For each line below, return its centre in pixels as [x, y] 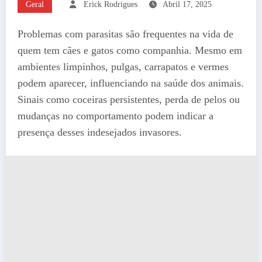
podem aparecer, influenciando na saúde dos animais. [131, 83]
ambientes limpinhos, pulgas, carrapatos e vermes [123, 67]
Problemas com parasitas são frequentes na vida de [125, 34]
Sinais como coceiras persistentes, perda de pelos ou [129, 99]
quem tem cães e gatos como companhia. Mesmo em [130, 50]
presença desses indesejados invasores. [100, 132]
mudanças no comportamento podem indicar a [116, 116]
